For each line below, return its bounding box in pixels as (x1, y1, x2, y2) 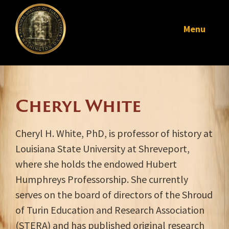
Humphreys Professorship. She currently (15, 173, 188, 186)
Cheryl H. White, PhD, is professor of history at (15, 127, 213, 140)
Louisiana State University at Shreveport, (15, 142, 190, 155)
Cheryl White (15, 94, 141, 118)
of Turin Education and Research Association (15, 203, 204, 216)
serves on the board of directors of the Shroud (15, 188, 213, 201)
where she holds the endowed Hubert (15, 157, 177, 170)
